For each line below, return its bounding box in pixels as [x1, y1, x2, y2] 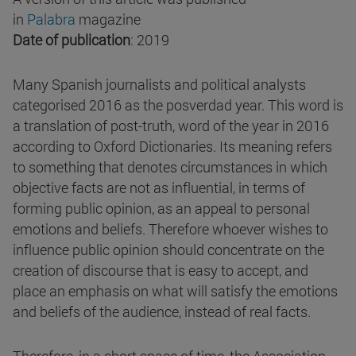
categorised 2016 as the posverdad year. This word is [13, 95, 343, 115]
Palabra [27, 10, 75, 29]
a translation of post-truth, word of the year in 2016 [13, 116, 329, 136]
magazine [75, 10, 141, 29]
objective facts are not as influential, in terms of [13, 178, 305, 198]
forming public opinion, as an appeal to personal [13, 199, 310, 219]
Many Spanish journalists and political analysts [13, 75, 306, 95]
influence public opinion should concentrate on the [13, 240, 324, 260]
